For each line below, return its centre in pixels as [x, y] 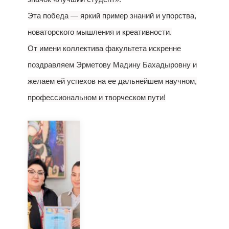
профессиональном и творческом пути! [97, 97]
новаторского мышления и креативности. [100, 32]
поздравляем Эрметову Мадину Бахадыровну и [112, 65]
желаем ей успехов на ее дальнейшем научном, [112, 81]
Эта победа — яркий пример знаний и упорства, [112, 16]
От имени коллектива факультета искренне [104, 48]
